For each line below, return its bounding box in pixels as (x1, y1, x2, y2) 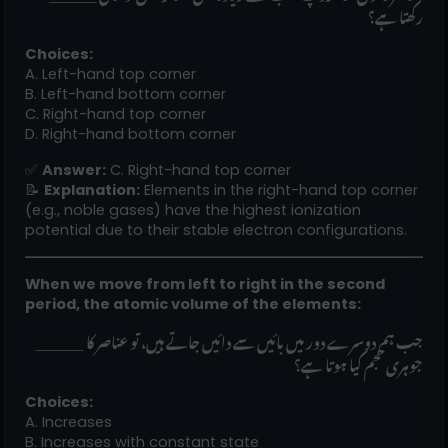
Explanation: (44, 179, 140, 200)
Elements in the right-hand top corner (140, 179, 418, 200)
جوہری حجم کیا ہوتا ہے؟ (294, 343, 423, 381)
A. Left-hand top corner (25, 63, 196, 84)
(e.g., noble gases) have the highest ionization (25, 199, 361, 220)
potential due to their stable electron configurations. (25, 219, 407, 240)
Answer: (42, 159, 106, 180)
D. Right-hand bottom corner (25, 123, 236, 144)
